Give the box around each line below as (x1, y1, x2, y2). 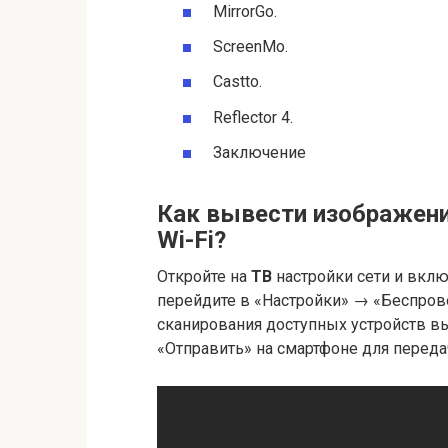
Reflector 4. (213, 107, 293, 127)
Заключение (213, 142, 306, 162)
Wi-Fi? (157, 225, 226, 254)
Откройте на (157, 266, 251, 286)
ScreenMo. (213, 37, 288, 57)
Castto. (213, 72, 262, 92)
